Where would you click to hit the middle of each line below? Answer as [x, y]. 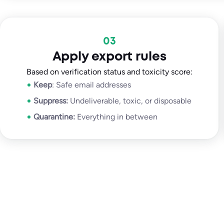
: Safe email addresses [91, 84]
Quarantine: [54, 116]
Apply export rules [109, 57]
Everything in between [116, 116]
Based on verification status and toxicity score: [109, 71]
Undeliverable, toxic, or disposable [129, 100]
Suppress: [50, 100]
